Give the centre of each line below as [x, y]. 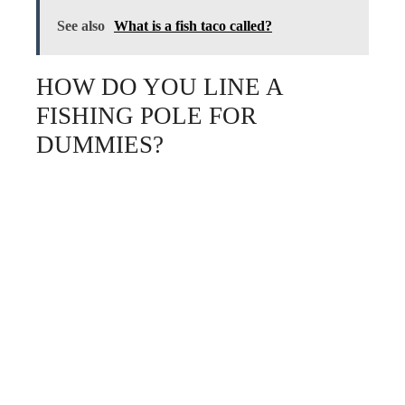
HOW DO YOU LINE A [160, 86]
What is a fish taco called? [193, 25]
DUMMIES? [100, 144]
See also [81, 25]
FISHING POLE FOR [146, 115]
